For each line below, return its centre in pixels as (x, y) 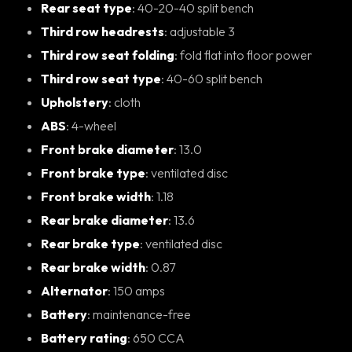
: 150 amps (139, 290)
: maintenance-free (142, 314)
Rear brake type (90, 243)
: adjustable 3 (202, 31)
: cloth (127, 102)
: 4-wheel (94, 125)
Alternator (74, 290)
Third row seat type (101, 78)
